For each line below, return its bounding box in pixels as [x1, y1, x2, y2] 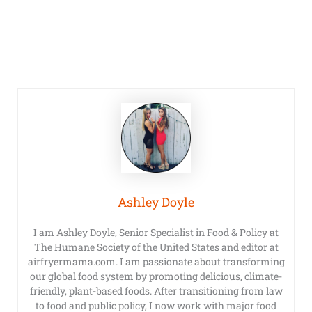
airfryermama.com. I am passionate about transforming [27, 254, 285, 268]
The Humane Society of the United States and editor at [33, 240, 279, 253]
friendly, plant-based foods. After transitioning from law [29, 283, 283, 297]
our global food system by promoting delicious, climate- [30, 269, 282, 283]
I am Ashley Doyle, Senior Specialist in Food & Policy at [33, 225, 279, 239]
